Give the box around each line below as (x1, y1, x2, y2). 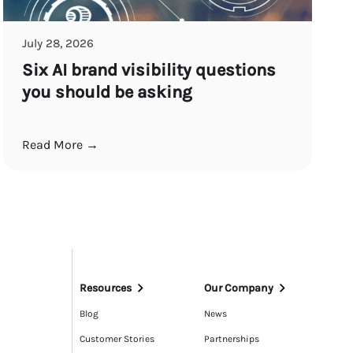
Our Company (203, 281, 273, 295)
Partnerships (203, 333, 259, 344)
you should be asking (22, 81, 192, 102)
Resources (80, 281, 132, 295)
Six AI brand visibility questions (22, 59, 276, 80)
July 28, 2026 (22, 35, 94, 50)
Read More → (22, 136, 98, 152)
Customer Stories (80, 333, 154, 344)
